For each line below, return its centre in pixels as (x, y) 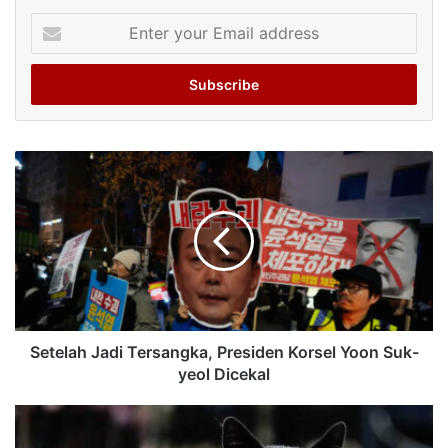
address (55, 85)
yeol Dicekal (224, 374)
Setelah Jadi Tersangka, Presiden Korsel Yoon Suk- (224, 352)
